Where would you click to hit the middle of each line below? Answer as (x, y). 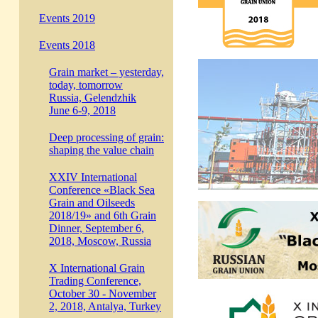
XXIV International (93, 177)
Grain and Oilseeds (92, 203)
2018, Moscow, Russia (100, 241)
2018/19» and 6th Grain (103, 215)
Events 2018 (67, 45)
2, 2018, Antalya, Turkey (105, 306)
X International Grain (97, 268)
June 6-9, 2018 (82, 110)
